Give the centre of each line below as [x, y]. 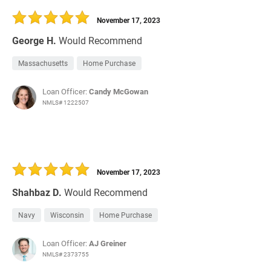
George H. [34, 41]
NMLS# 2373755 [66, 254]
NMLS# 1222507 [66, 103]
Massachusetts [43, 63]
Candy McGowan [119, 92]
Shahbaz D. [37, 192]
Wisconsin [67, 215]
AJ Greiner [108, 243]
